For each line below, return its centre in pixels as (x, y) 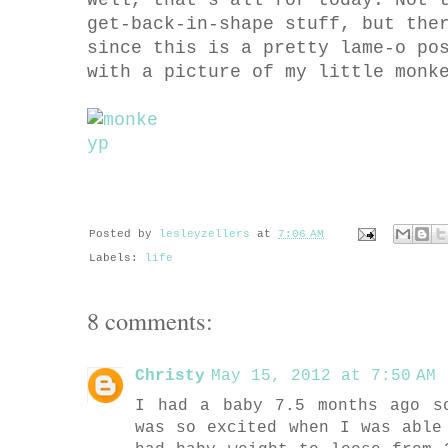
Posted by (124, 234)
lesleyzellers (204, 234)
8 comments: (150, 320)
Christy (170, 375)
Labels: (117, 258)
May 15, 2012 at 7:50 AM (323, 375)
